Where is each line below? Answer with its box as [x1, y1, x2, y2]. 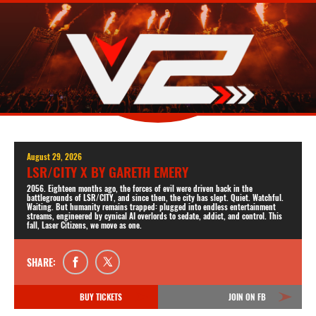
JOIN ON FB [228, 290, 266, 303]
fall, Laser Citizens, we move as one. [27, 219, 142, 231]
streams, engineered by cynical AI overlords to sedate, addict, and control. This [27, 209, 283, 222]
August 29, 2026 [27, 150, 83, 163]
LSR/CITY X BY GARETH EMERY [27, 162, 189, 183]
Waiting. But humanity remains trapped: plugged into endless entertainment [27, 200, 276, 213]
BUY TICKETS [79, 290, 122, 303]
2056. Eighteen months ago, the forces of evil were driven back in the [27, 182, 253, 195]
